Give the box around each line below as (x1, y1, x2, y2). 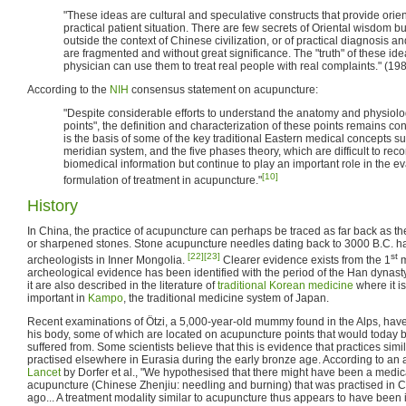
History (27, 196, 78, 215)
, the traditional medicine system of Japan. (123, 291, 329, 304)
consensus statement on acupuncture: (129, 82, 318, 96)
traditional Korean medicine (217, 278, 353, 292)
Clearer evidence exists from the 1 (220, 253, 391, 266)
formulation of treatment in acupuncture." (63, 173, 262, 187)
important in (27, 291, 88, 304)
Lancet (27, 365, 61, 379)
